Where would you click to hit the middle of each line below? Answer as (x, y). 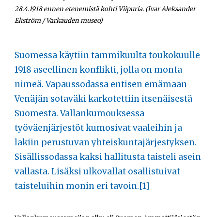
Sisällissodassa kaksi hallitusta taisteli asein (108, 157)
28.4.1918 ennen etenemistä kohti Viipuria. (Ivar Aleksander (105, 9)
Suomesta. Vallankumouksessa (79, 114)
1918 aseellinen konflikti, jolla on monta (98, 70)
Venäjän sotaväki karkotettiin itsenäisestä (103, 99)
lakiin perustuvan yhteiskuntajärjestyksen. (106, 143)
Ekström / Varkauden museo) (59, 21)
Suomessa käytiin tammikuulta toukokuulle (107, 55)
